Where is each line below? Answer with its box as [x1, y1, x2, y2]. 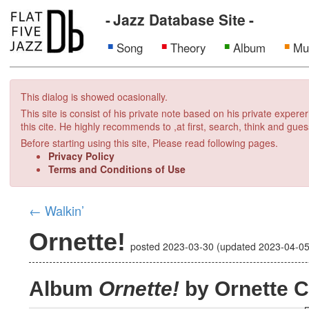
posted [130, 239, 163, 253]
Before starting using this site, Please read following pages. [21, 135, 278, 150]
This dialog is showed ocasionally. [21, 89, 168, 103]
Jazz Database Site [113, 9, 246, 30]
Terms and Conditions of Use [48, 161, 186, 176]
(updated [214, 239, 259, 253]
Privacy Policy [48, 148, 114, 163]
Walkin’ [45, 201, 85, 219]
